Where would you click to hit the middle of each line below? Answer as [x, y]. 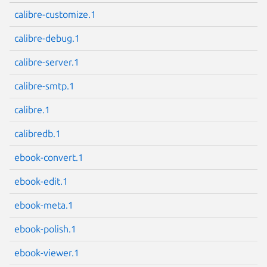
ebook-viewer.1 [47, 252]
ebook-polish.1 [45, 229]
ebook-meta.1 [44, 205]
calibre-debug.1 [47, 38]
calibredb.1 [38, 133]
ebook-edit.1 [41, 181]
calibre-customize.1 [55, 14]
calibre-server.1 [47, 62]
